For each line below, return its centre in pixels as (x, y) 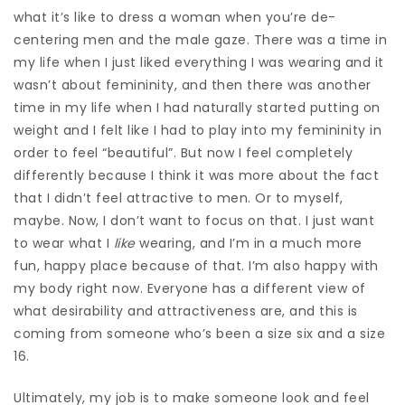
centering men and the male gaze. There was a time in (200, 39)
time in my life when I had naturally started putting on (197, 107)
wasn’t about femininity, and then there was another (193, 85)
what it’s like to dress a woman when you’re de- (175, 17)
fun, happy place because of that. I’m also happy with (196, 265)
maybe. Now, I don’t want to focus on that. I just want (194, 220)
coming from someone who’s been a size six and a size (199, 333)
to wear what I (64, 243)
